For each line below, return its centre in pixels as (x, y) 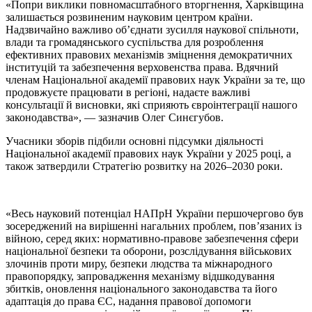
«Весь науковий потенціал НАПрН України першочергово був (155, 213)
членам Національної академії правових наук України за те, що (155, 79)
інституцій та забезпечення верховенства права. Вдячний (142, 67)
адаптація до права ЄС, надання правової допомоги (128, 301)
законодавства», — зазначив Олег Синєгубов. (115, 117)
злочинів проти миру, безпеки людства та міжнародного (139, 263)
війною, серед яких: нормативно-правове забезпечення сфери (152, 238)
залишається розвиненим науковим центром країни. (129, 17)
